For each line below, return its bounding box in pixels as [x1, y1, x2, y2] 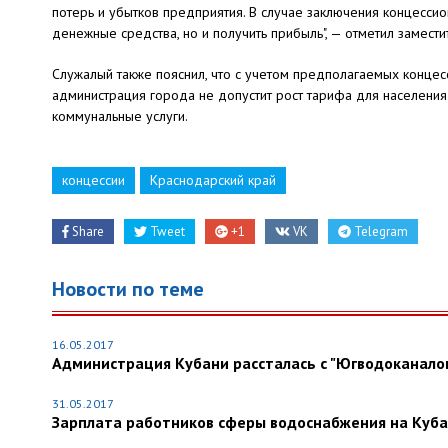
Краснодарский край [150, 171, 276, 189]
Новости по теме [52, 276, 204, 302]
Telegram [350, 223, 408, 240]
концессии [62, 171, 125, 189]
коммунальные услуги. [52, 107, 188, 125]
